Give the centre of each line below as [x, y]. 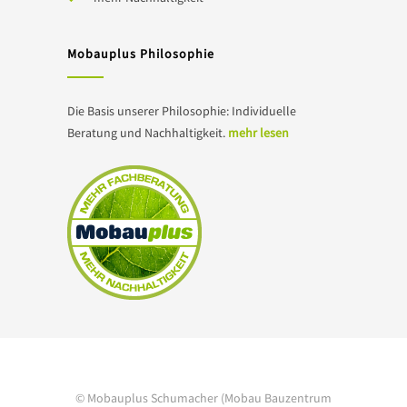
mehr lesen [258, 132]
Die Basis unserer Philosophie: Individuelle [182, 110]
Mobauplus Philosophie [141, 53]
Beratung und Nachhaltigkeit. [148, 132]
